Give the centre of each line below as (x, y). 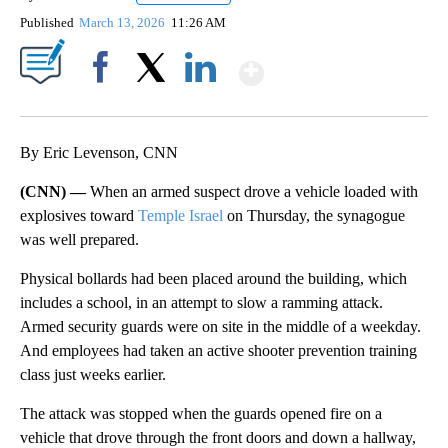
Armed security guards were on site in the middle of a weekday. (220, 327)
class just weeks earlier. (93, 375)
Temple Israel (180, 216)
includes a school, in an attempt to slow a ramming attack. (201, 303)
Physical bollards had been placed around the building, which (213, 279)
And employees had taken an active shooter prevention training (218, 351)
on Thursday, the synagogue (314, 216)
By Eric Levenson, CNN (99, 153)
